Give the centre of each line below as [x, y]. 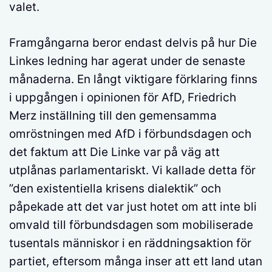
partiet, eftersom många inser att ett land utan [136, 261]
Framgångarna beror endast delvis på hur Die [133, 42]
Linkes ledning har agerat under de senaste [127, 61]
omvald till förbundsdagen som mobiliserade [131, 225]
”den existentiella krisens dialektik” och [115, 188]
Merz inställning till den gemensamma [113, 115]
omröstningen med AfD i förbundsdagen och [130, 134]
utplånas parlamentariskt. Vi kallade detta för [132, 170]
